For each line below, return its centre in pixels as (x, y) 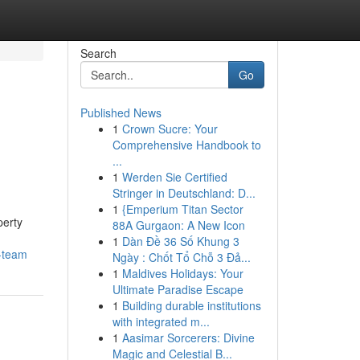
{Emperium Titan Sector (182, 209)
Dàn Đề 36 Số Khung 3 (180, 241)
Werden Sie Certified (174, 177)
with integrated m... (161, 321)
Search (98, 53)
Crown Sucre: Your (170, 129)
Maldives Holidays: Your (182, 273)
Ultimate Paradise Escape (178, 289)
